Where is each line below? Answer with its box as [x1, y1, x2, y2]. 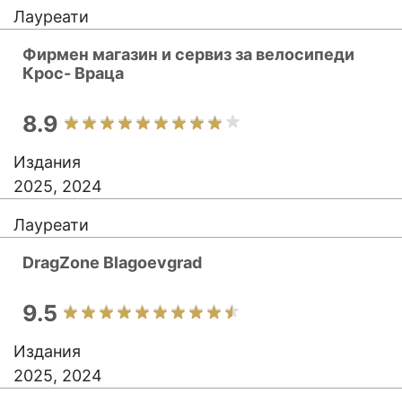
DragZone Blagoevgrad [22, 253, 202, 272]
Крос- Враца [22, 64, 124, 83]
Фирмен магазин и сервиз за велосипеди [22, 45, 354, 64]
